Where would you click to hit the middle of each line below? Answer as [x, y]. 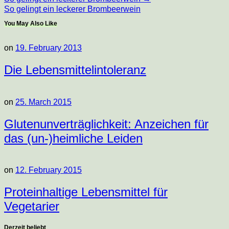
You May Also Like [31, 23]
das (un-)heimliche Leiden [73, 138]
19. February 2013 [49, 48]
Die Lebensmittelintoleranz [75, 70]
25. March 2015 [43, 102]
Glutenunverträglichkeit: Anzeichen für [106, 124]
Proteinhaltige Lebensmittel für [86, 192]
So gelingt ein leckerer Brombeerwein [72, 9]
